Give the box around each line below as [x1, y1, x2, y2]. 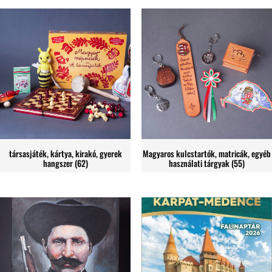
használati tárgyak [168, 156, 231, 169]
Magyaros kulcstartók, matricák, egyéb [142, 146, 271, 160]
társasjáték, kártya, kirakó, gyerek [8, 146, 122, 160]
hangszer [42, 156, 75, 169]
